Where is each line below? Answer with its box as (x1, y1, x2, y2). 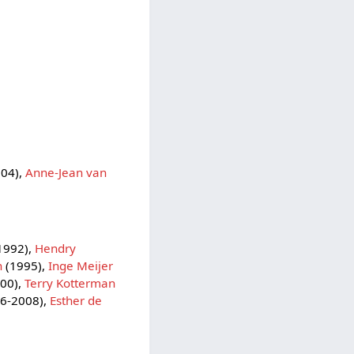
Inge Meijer (48, 258, 114, 274)
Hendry (35, 240, 77, 257)
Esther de (50, 292, 103, 309)
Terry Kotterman (24, 275, 116, 292)
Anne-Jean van (25, 164, 107, 180)
